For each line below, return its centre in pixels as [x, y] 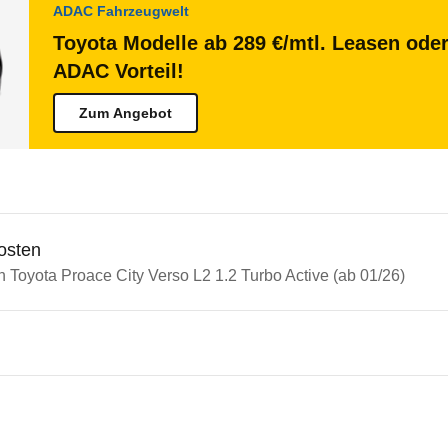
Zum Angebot [125, 113]
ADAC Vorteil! [118, 71]
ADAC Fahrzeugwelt [121, 11]
